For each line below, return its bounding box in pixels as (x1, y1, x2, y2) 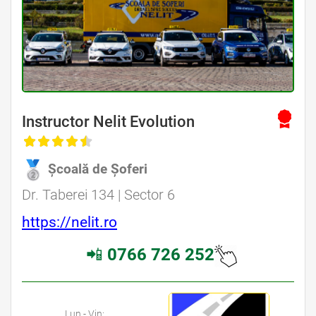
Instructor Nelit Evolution (22, 112, 195, 130)
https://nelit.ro (22, 213, 117, 231)
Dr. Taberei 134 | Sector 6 (22, 186, 175, 203)
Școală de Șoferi (48, 160, 147, 177)
